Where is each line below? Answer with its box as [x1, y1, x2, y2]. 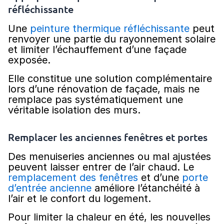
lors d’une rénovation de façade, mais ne [8, 83, 199, 95]
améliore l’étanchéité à [91, 182, 200, 194]
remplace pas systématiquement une [8, 93, 183, 106]
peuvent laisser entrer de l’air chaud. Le [8, 161, 194, 173]
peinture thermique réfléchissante [30, 22, 189, 35]
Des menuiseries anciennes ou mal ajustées [8, 150, 211, 163]
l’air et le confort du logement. [8, 192, 151, 205]
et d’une [138, 171, 182, 184]
